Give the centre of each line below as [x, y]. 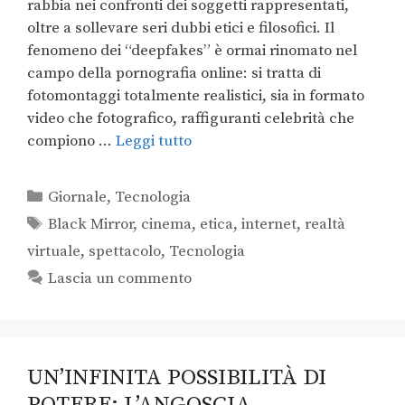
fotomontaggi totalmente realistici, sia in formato [196, 96]
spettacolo [125, 252]
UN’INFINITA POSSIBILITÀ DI [177, 378]
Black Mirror [91, 225]
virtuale [54, 252]
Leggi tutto [154, 141]
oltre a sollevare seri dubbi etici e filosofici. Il [181, 28]
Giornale [78, 198]
